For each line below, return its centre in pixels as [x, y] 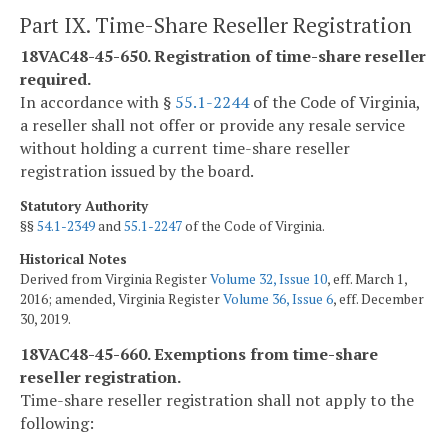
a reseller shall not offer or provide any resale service [212, 124]
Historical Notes [73, 259]
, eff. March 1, [367, 279]
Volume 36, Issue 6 [278, 299]
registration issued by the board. [137, 170]
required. [55, 78]
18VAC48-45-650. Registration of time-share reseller [223, 55]
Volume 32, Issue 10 [268, 279]
